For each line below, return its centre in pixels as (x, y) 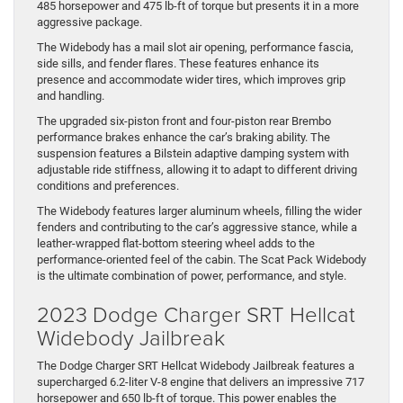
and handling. (71, 96)
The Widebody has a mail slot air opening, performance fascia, (195, 48)
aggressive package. (90, 22)
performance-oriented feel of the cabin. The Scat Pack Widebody (201, 260)
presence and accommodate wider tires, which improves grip (191, 80)
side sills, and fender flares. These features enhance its (178, 64)
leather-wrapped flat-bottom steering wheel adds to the (176, 244)
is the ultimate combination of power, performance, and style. (192, 276)
